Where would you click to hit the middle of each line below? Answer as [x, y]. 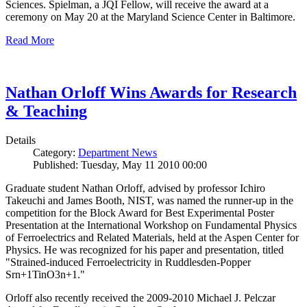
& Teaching [46, 111]
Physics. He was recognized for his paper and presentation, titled [145, 250]
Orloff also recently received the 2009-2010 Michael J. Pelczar [140, 298]
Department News [118, 153]
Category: [56, 153]
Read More [30, 40]
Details [21, 140]
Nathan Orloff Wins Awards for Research [151, 93]
